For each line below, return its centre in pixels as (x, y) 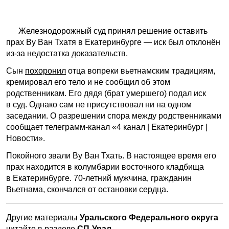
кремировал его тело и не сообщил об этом (88, 82)
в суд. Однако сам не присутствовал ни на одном (99, 104)
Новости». (26, 138)
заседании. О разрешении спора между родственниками (114, 116)
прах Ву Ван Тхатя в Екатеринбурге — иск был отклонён (113, 42)
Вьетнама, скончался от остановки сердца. (87, 189)
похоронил (45, 71)
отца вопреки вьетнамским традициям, (141, 71)
